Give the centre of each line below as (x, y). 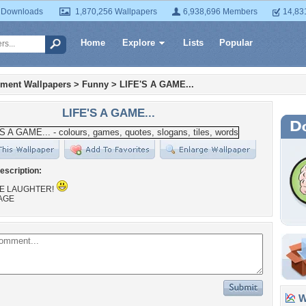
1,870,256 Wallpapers (116, 12)
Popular (236, 43)
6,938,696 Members (220, 12)
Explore (139, 43)
